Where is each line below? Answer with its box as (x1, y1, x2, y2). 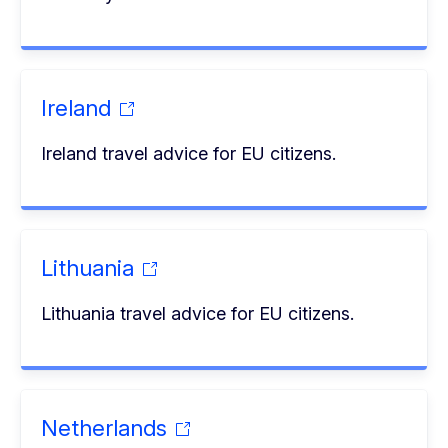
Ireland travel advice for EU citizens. (41, 142, 337, 164)
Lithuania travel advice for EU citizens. (41, 302, 355, 324)
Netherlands (41, 414, 168, 441)
